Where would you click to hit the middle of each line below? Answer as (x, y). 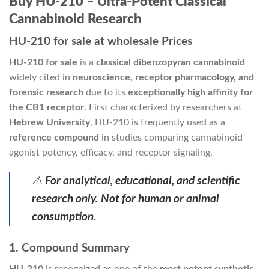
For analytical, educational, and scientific (143, 181)
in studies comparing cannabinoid (171, 137)
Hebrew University (50, 122)
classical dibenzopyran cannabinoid (171, 62)
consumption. (64, 217)
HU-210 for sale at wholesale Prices (101, 42)
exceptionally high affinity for (190, 92)
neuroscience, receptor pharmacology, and (163, 77)
